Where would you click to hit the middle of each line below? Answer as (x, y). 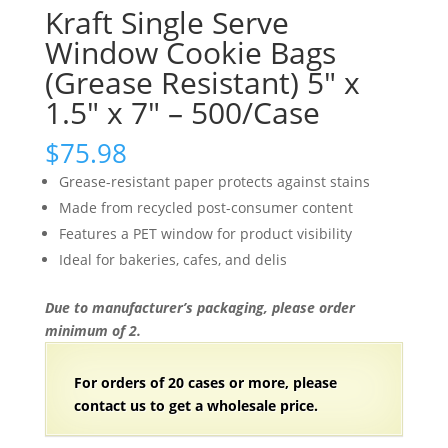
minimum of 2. (92, 331)
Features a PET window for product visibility (205, 234)
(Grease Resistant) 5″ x (202, 83)
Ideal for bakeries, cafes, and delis (172, 260)
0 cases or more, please (256, 383)
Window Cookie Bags (190, 53)
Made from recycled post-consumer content (205, 208)
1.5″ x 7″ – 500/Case (182, 113)
